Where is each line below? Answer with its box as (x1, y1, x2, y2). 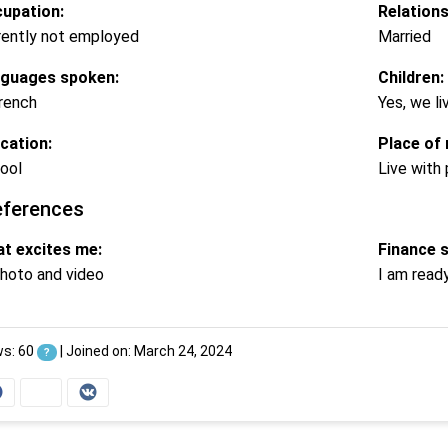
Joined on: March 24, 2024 (65, 342, 232, 359)
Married (377, 26, 431, 46)
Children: (377, 67, 444, 87)
